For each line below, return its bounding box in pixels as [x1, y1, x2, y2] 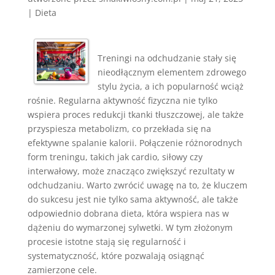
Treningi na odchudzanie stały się [98, 52, 237, 64]
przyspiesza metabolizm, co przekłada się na [27, 123, 211, 134]
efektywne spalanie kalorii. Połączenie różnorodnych [27, 137, 242, 149]
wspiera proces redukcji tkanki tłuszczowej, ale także [27, 109, 244, 120]
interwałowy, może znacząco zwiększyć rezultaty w [27, 165, 234, 177]
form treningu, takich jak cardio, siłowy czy [27, 151, 203, 163]
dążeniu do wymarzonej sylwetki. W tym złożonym [27, 222, 233, 233]
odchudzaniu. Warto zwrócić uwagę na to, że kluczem [27, 179, 247, 191]
